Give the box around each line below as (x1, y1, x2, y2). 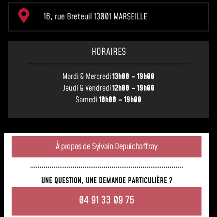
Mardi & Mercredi (62, 71, 112, 82)
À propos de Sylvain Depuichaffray (56, 141, 157, 153)
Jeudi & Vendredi (62, 83, 112, 94)
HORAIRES (91, 46, 126, 59)
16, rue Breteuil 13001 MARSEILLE (43, 11, 147, 23)
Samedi (76, 94, 99, 106)
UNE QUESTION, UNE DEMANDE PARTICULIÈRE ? (41, 175, 172, 186)
